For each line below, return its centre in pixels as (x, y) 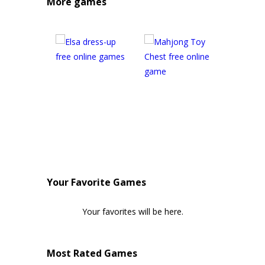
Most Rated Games (92, 253)
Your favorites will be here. (132, 211)
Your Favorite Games (96, 182)
